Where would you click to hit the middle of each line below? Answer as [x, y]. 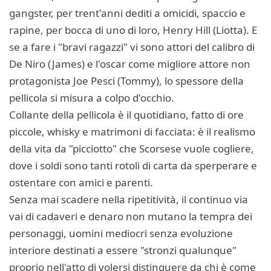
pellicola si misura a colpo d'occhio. [92, 98]
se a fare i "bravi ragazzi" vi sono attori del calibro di [132, 47]
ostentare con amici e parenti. [81, 182]
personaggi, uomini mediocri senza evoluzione [121, 233]
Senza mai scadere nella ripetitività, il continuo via [129, 199]
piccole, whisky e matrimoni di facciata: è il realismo [132, 132]
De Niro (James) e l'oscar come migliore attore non [130, 64]
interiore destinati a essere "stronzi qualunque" [123, 250]
